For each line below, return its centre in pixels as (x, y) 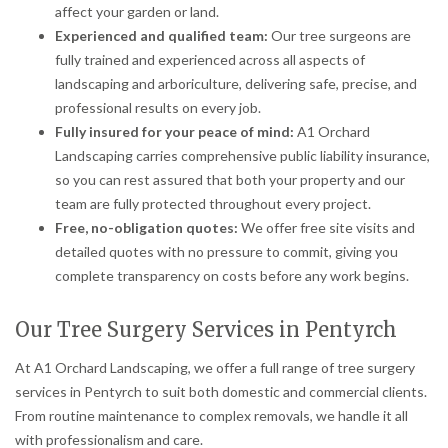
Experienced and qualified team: (161, 35)
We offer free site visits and (326, 227)
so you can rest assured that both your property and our (230, 179)
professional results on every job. (158, 107)
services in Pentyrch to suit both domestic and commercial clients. (221, 391)
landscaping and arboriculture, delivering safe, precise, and (236, 83)
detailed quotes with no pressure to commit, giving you (226, 251)
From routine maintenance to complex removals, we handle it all (211, 415)
